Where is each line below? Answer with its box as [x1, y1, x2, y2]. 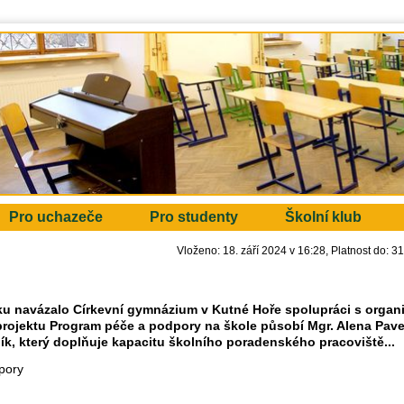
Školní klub [285, 209, 362, 225]
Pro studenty [150, 209, 238, 225]
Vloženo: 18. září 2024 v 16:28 [177, 245, 326, 256]
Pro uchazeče [9, 209, 103, 225]
